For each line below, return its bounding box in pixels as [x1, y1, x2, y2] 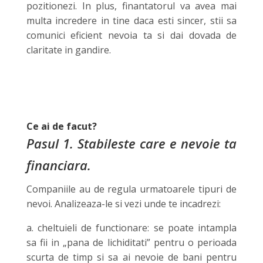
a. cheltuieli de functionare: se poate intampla [26, 221, 237, 234]
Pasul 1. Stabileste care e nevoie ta [26, 134, 237, 152]
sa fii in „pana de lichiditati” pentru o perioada [26, 235, 237, 249]
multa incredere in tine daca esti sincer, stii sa [26, 14, 237, 27]
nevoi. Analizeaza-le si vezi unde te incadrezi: [26, 197, 221, 210]
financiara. [26, 156, 91, 174]
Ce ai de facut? [26, 119, 97, 133]
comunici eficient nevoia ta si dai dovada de [26, 28, 237, 42]
